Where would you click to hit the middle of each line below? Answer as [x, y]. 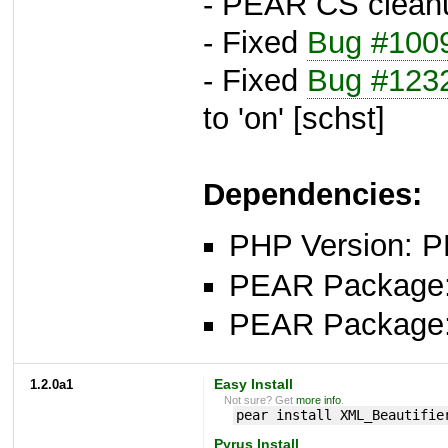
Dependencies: [312, 195]
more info [319, 399]
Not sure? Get [260, 399]
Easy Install [253, 384]
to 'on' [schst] [294, 119]
